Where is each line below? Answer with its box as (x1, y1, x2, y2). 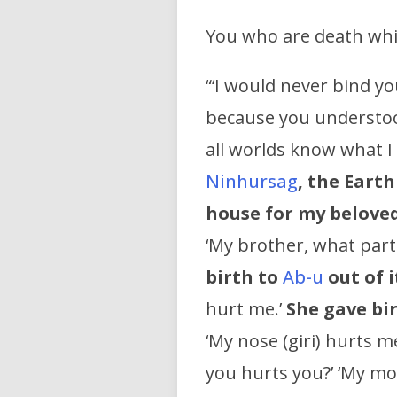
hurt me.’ (206, 297, 286, 322)
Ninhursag (206, 169, 298, 194)
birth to (206, 265, 278, 290)
